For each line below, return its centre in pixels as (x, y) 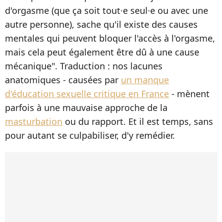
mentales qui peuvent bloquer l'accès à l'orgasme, (110, 38)
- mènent (189, 94)
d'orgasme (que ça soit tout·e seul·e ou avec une (107, 11)
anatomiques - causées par (63, 80)
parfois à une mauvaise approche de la (86, 108)
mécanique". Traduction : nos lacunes (84, 66)
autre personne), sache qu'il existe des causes (101, 25)
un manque (145, 80)
